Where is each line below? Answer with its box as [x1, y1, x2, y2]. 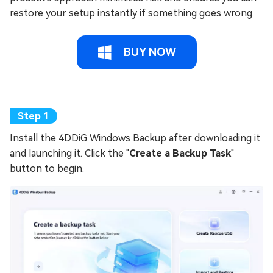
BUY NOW [120, 45, 176, 58]
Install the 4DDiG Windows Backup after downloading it [10, 132, 260, 144]
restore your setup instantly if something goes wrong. [10, 7, 254, 19]
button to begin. [10, 162, 84, 174]
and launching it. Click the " [10, 147, 129, 159]
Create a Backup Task [129, 147, 231, 159]
